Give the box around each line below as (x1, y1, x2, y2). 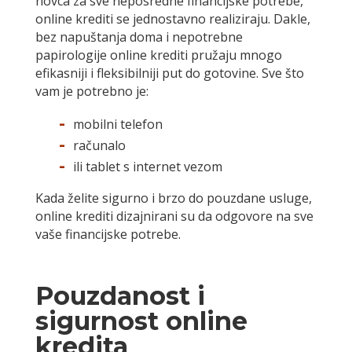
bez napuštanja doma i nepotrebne (35, 28, 243, 46)
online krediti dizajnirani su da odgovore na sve (35, 207, 313, 225)
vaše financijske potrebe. (35, 225, 181, 244)
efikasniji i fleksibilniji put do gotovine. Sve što (35, 64, 304, 82)
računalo (72, 137, 126, 155)
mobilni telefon (72, 115, 163, 134)
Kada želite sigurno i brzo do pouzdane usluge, (35, 189, 312, 207)
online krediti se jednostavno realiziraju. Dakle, (35, 10, 310, 28)
